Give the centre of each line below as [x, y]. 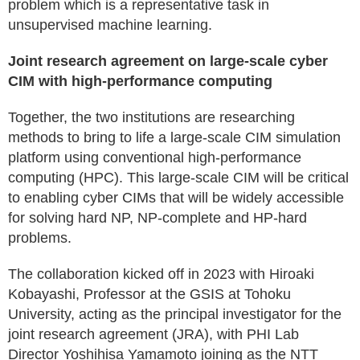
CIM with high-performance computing [140, 81]
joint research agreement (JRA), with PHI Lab [153, 334]
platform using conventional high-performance [155, 157]
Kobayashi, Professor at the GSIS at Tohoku [149, 294]
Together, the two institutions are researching [151, 117]
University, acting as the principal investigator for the [175, 314]
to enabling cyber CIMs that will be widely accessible [176, 198]
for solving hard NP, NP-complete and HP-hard [157, 218]
